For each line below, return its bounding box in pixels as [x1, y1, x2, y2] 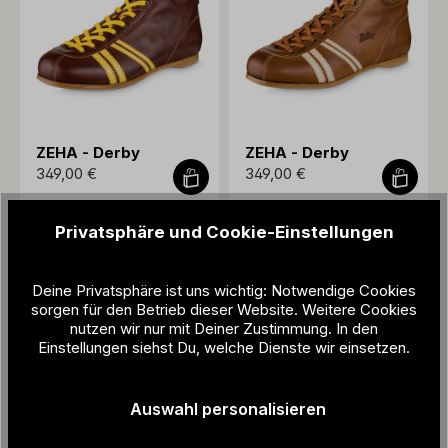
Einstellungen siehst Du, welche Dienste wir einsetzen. [38, 337, 410, 357]
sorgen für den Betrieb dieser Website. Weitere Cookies [31, 299, 417, 319]
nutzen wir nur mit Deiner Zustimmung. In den [70, 318, 378, 338]
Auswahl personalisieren [130, 398, 326, 419]
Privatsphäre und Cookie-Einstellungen [54, 221, 394, 242]
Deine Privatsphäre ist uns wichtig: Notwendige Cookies [32, 280, 416, 300]
